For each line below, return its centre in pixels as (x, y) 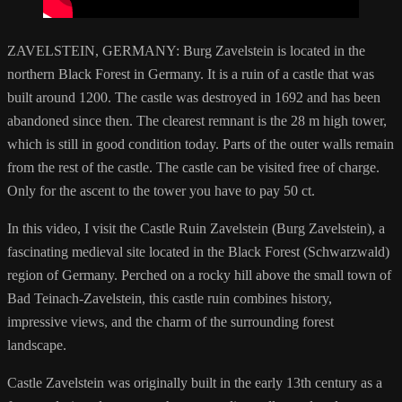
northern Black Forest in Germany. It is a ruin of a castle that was (191, 74)
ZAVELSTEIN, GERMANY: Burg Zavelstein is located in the (186, 51)
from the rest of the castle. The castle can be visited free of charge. (193, 168)
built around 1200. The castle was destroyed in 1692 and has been (194, 98)
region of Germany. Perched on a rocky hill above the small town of (199, 275)
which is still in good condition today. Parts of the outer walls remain (201, 144)
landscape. (37, 345)
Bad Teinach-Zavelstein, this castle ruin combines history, (170, 299)
